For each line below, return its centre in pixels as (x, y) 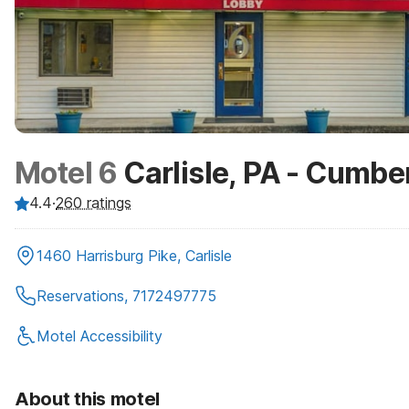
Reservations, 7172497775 (126, 296)
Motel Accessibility (100, 336)
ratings (107, 203)
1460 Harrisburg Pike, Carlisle (134, 256)
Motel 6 (66, 173)
